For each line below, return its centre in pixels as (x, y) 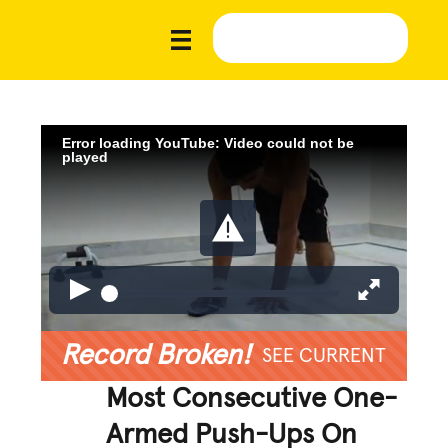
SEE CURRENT (323, 355)
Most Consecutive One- (252, 398)
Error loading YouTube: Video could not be (208, 142)
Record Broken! (156, 355)
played (85, 156)
